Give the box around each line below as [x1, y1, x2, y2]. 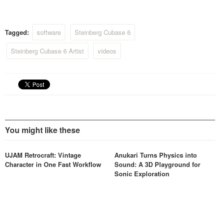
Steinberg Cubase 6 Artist [11, 46, 84, 55]
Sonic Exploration [114, 169, 169, 178]
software [37, 27, 61, 37]
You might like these [5, 124, 80, 136]
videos [98, 46, 116, 55]
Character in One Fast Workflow [5, 160, 101, 169]
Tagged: [5, 27, 31, 37]
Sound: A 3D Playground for [114, 160, 200, 169]
